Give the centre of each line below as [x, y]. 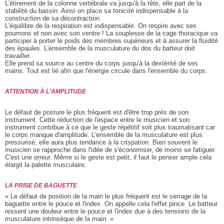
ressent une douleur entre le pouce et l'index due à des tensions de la [105, 211]
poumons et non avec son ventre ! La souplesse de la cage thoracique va [111, 33]
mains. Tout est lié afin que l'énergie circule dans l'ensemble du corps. [106, 71]
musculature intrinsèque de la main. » [59, 219]
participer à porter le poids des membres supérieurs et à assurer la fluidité [111, 41]
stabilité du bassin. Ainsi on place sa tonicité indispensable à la [96, 11]
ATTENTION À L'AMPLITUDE [45, 92]
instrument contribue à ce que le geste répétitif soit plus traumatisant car [110, 127]
